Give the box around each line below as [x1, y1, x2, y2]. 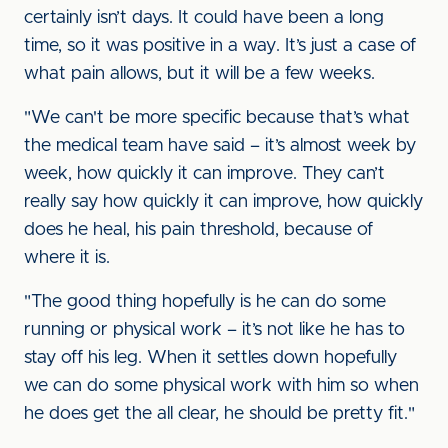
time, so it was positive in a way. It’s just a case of [24, 37, 416, 55]
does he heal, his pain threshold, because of [24, 221, 373, 239]
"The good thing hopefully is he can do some [24, 293, 386, 311]
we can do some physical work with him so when [24, 377, 419, 395]
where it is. [24, 249, 110, 267]
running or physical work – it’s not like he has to [24, 321, 405, 339]
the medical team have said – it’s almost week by [24, 137, 416, 155]
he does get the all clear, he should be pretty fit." [24, 405, 415, 423]
